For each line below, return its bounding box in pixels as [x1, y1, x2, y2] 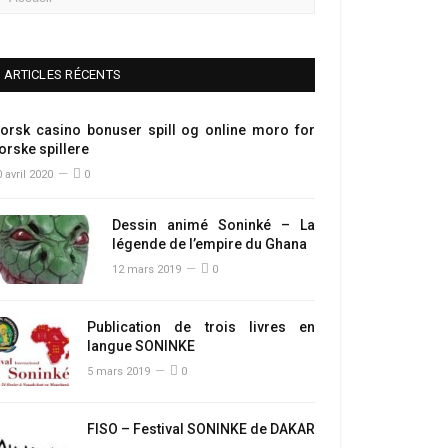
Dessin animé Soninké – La [112, 217, 315, 233]
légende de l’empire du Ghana [112, 236, 307, 252]
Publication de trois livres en [87, 319, 315, 335]
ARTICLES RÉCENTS [4, 67, 122, 82]
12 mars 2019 [112, 263, 181, 276]
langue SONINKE [87, 338, 195, 354]
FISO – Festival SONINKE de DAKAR [87, 420, 315, 437]
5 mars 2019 [87, 365, 150, 378]
